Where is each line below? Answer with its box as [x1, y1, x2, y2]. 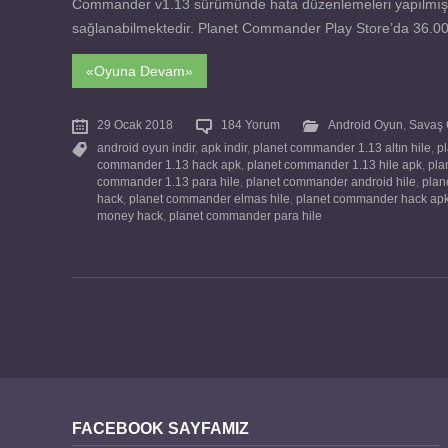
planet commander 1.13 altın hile [253, 140, 431, 155]
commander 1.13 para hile [97, 174, 240, 189]
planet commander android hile [246, 174, 416, 189]
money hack [97, 208, 163, 223]
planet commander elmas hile [129, 191, 290, 206]
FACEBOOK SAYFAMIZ [72, 418, 249, 437]
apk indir [201, 140, 247, 155]
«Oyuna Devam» [86, 63, 193, 80]
